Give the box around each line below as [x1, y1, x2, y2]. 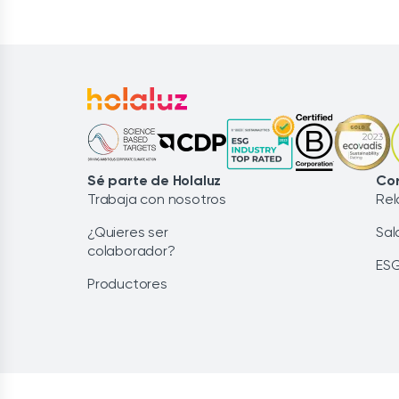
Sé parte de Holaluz [87, 172, 222, 189]
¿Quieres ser [87, 224, 168, 240]
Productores [87, 275, 167, 292]
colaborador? [87, 242, 175, 259]
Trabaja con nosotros [87, 191, 226, 208]
